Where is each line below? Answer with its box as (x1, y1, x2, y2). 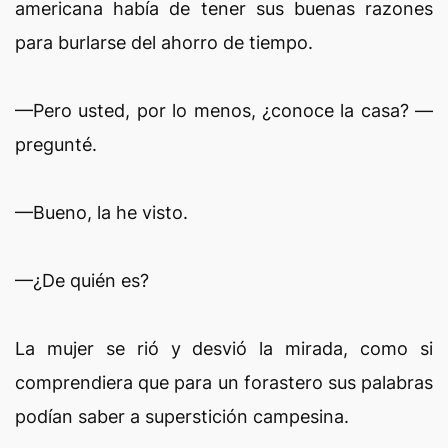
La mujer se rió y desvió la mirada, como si (15, 338, 433, 359)
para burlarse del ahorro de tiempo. (15, 32, 313, 53)
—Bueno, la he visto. (15, 202, 188, 223)
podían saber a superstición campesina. (15, 406, 349, 427)
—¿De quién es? (15, 270, 149, 291)
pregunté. (15, 134, 97, 155)
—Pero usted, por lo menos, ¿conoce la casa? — (15, 100, 433, 121)
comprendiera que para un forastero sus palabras (15, 372, 433, 393)
